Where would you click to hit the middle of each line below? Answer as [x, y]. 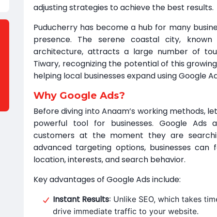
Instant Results [81, 199]
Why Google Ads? [79, 95]
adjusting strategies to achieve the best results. [124, 8]
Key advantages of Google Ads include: [107, 179]
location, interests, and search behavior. [109, 160]
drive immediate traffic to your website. [126, 211]
